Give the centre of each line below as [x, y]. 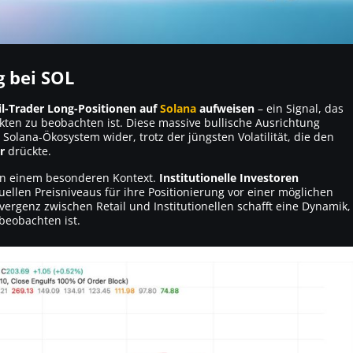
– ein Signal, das [299, 108]
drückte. [28, 150]
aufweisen [225, 108]
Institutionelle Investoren [229, 177]
